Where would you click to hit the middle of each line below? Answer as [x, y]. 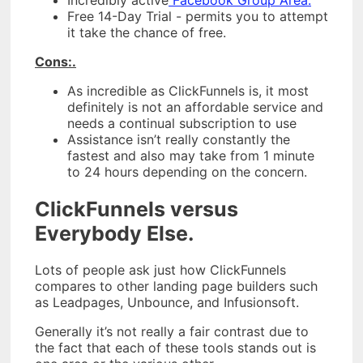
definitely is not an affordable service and [195, 107]
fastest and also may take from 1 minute [191, 155]
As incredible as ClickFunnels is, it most [188, 90]
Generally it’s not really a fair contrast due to [172, 332]
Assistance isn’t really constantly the [179, 139]
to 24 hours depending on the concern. [187, 171]
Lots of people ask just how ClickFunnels [160, 270]
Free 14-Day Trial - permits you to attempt [198, 16]
